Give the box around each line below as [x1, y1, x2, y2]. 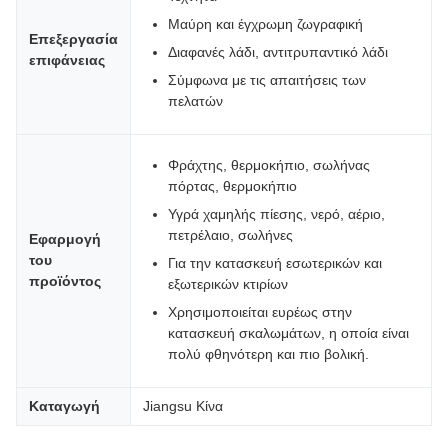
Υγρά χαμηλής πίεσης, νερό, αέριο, [168, 206, 385, 222]
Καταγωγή [29, 398, 100, 414]
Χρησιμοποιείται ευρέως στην [168, 304, 352, 320]
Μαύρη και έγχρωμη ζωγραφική [168, 16, 363, 32]
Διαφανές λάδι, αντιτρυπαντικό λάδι [168, 44, 388, 60]
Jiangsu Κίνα [143, 398, 223, 414]
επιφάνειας [29, 52, 105, 68]
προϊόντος [29, 273, 101, 289]
